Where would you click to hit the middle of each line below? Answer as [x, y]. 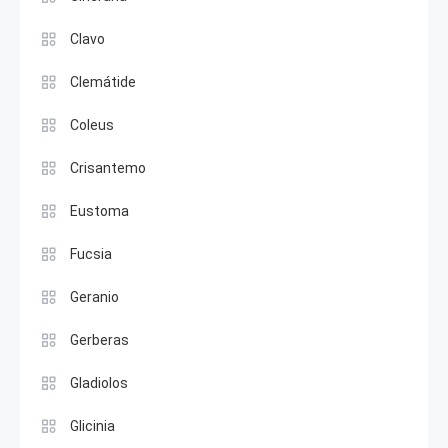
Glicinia [92, 425]
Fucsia [91, 253]
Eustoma [99, 210]
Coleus [92, 124]
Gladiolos [99, 382]
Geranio [94, 296]
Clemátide [103, 81]
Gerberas [99, 339]
